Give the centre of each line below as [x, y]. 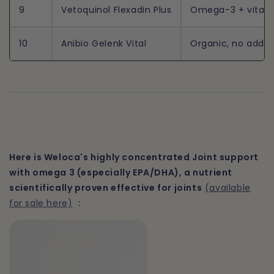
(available [228, 187]
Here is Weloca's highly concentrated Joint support [134, 157]
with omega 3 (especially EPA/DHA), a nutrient [121, 172]
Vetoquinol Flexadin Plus [117, 10]
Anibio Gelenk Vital [104, 44]
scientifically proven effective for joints [106, 187]
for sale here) [41, 203]
